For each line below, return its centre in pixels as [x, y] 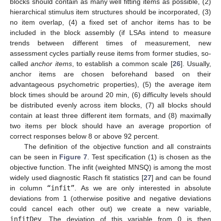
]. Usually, [196, 64]
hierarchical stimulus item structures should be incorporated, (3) [110, 12]
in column [29, 188]
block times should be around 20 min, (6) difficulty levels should [110, 95]
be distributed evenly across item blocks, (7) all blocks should [110, 105]
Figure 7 [74, 157]
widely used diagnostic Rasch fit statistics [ [77, 178]
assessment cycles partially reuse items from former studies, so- [110, 54]
